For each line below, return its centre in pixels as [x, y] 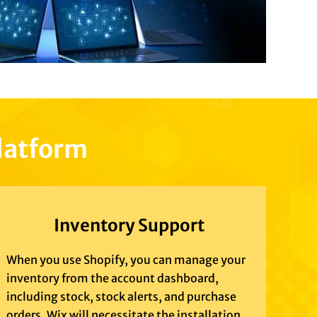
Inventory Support [129, 226]
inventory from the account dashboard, [113, 278]
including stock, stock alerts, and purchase [122, 297]
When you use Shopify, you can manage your [126, 260]
